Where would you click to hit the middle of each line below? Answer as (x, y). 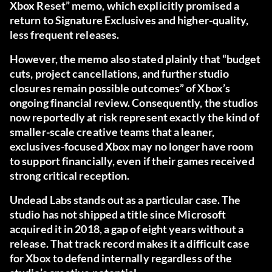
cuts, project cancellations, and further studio (120, 74)
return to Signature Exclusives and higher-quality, (129, 20)
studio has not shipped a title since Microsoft (118, 215)
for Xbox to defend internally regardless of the (121, 258)
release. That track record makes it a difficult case (130, 244)
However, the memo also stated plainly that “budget (135, 59)
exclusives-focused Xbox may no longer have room (132, 147)
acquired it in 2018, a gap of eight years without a (127, 229)
